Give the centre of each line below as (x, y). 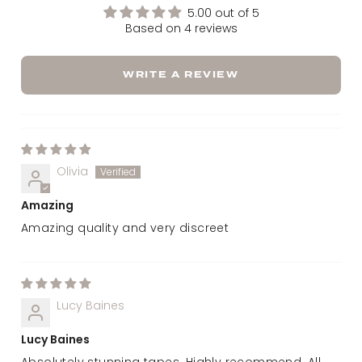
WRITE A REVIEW (181, 74)
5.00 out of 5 (223, 13)
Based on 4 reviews (181, 28)
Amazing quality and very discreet (125, 227)
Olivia (72, 171)
